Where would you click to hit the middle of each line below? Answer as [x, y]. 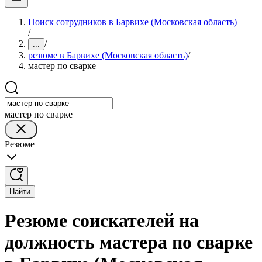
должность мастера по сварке [129, 242]
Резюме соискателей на [102, 221]
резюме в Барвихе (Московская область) [108, 55]
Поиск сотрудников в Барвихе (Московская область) [132, 22]
